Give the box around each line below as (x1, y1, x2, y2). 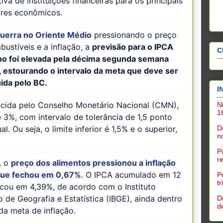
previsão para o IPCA (92, 41, 173, 52)
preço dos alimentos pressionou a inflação (11, 158, 176, 168)
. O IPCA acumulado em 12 (81, 170, 181, 180)
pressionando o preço (92, 29, 177, 40)
